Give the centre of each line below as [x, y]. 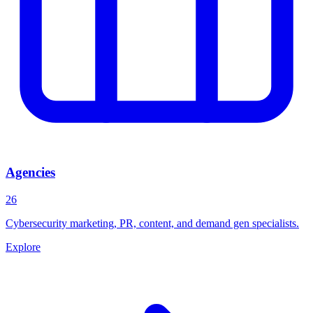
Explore [23, 247]
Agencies [30, 173]
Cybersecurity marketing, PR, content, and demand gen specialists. [152, 224]
